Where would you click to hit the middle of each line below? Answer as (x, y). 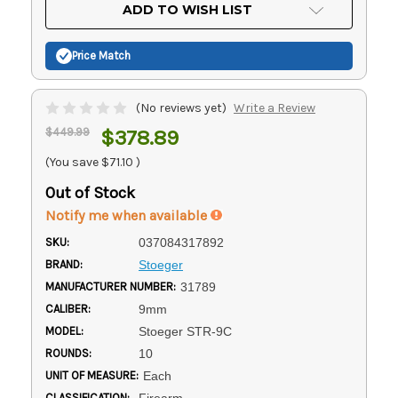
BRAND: (64, 264)
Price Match (101, 56)
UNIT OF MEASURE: (92, 375)
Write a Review (274, 107)
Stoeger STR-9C (185, 331)
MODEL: (64, 330)
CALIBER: (68, 308)
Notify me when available (128, 215)
